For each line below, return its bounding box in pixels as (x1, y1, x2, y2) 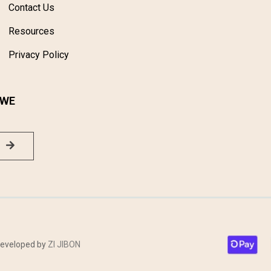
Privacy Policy (8, 48, 70, 60)
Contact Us (8, 1, 55, 13)
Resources (8, 25, 55, 37)
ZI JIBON (48, 240, 80, 250)
